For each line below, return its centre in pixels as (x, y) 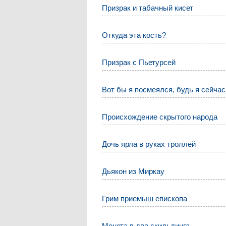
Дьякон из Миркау (133, 172)
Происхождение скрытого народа (160, 117)
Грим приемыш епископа (145, 199)
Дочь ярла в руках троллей (149, 144)
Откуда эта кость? (134, 35)
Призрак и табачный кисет (148, 8)
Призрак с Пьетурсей (139, 63)
